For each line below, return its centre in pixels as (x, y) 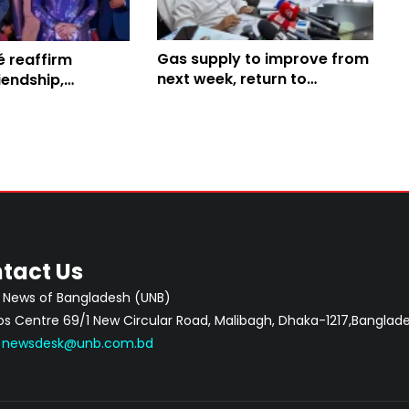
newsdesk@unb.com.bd (78, 344)
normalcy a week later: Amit (262, 99)
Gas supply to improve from (263, 58)
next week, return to (232, 79)
